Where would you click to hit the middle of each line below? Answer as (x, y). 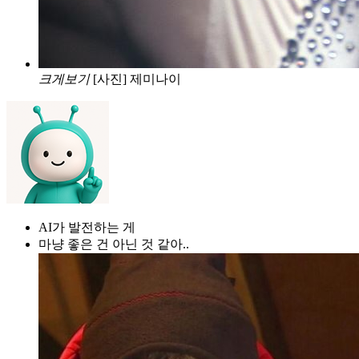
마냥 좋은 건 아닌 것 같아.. (114, 244)
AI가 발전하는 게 (87, 227)
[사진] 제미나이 (137, 79)
